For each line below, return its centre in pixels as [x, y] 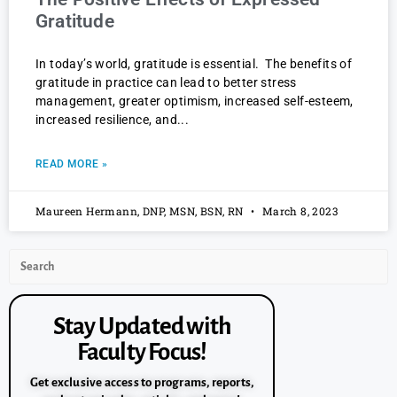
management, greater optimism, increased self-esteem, [195, 101]
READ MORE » [72, 164]
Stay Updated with [142, 327]
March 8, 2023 [299, 211]
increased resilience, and [106, 120]
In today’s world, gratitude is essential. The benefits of [194, 64]
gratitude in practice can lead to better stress [166, 83]
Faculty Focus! [142, 353]
